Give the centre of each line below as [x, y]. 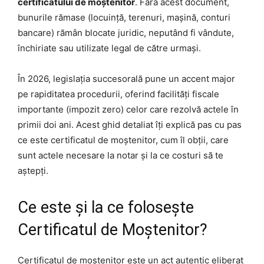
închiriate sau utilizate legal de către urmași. [109, 48]
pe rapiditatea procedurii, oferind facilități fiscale [118, 94]
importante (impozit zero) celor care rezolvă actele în [128, 109]
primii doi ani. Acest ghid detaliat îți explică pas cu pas [130, 124]
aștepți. [33, 170]
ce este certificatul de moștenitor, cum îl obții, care [123, 140]
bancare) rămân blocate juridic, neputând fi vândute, [126, 32]
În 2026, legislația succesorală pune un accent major [126, 78]
